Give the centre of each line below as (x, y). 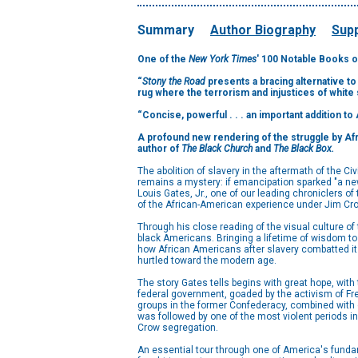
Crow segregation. (178, 328)
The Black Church (218, 149)
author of (159, 149)
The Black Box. (304, 149)
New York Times (223, 59)
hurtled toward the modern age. (207, 261)
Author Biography (263, 30)
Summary (166, 30)
